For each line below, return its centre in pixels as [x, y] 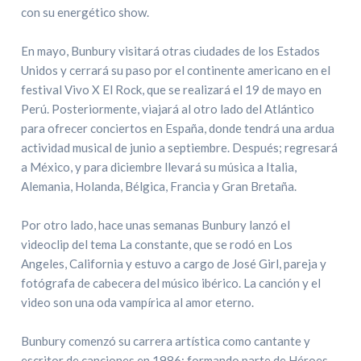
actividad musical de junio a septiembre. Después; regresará [180, 147]
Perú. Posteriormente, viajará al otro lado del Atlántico [168, 109]
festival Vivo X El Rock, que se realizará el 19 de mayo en [172, 89]
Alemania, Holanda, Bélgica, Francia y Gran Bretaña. [159, 186]
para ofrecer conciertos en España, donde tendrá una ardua [178, 128]
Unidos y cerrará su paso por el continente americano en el [176, 70]
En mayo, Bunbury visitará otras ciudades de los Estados [171, 51]
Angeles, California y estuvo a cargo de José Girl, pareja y [174, 263]
